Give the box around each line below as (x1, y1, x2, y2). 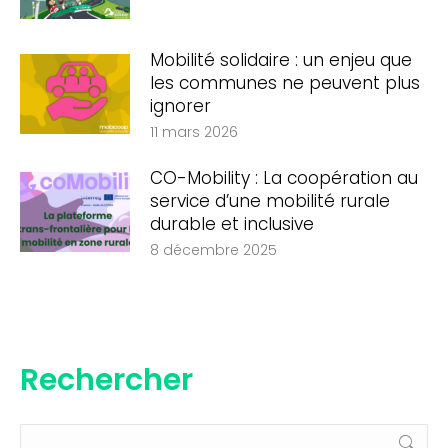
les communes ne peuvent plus (150, 71, 420, 95)
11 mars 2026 (150, 122, 238, 142)
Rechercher (20, 359, 193, 401)
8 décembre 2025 (150, 240, 277, 260)
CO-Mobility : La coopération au (150, 166, 418, 190)
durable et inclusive (150, 212, 314, 236)
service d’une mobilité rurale (150, 189, 390, 213)
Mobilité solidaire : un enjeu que (150, 48, 412, 72)
